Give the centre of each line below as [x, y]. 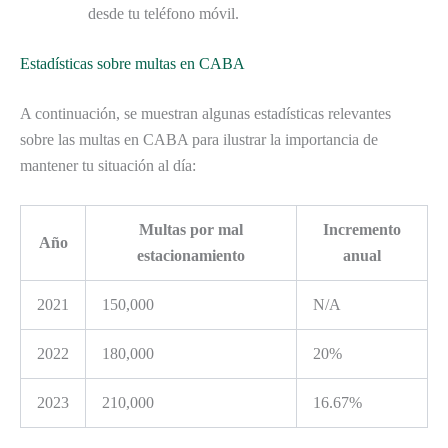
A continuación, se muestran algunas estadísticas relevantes [205, 114]
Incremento [362, 229]
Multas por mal [191, 229]
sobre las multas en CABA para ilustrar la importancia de [199, 140]
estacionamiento [191, 255]
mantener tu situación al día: [108, 166]
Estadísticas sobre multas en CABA [132, 64]
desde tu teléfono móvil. [163, 14]
